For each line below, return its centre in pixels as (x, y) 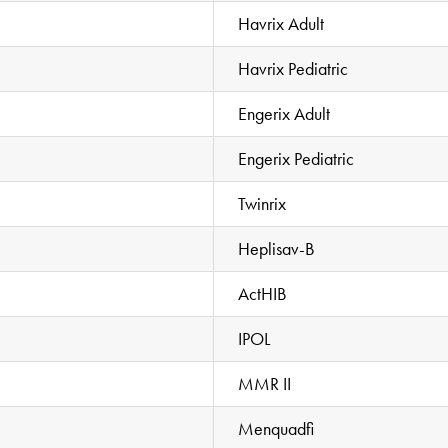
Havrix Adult (281, 23)
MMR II (265, 383)
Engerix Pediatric (296, 158)
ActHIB (263, 293)
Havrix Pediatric (293, 68)
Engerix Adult (284, 113)
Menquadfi (276, 428)
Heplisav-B (277, 248)
